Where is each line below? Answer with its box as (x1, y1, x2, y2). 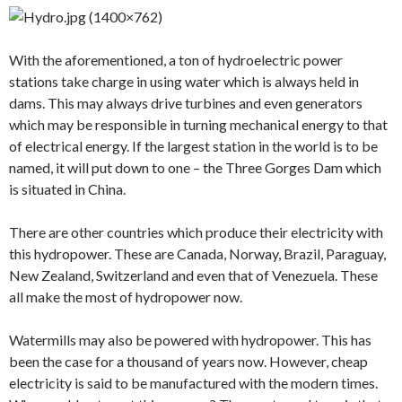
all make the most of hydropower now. (9, 287, 242, 305)
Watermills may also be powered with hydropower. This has (9, 330, 371, 348)
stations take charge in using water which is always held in (9, 72, 359, 90)
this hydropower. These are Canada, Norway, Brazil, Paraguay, (9, 244, 386, 262)
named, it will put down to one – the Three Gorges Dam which (9, 158, 381, 176)
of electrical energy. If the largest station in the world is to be (9, 136, 378, 154)
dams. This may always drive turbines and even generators (9, 93, 363, 111)
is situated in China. (9, 179, 126, 197)
